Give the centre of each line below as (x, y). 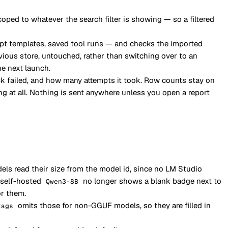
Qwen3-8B (62, 181)
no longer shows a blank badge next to (151, 181)
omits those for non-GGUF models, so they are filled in (113, 205)
